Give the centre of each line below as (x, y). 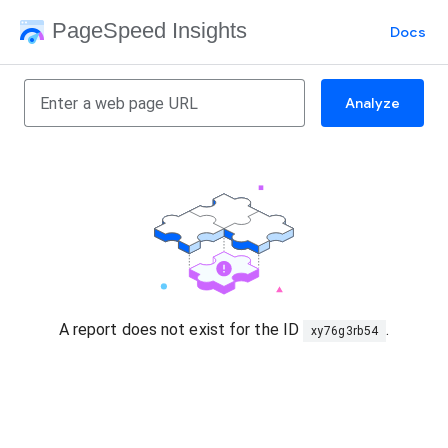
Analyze (372, 103)
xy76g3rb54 (345, 331)
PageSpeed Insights (149, 30)
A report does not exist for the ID (181, 329)
